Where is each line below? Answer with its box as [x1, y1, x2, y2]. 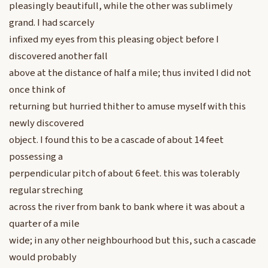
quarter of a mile [9, 217, 80, 232]
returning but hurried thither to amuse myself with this [9, 99, 246, 114]
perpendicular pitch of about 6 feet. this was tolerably [9, 166, 240, 181]
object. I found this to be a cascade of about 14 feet [9, 133, 224, 148]
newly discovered [9, 116, 84, 131]
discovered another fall [9, 49, 108, 64]
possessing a [9, 150, 63, 165]
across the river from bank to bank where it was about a [9, 200, 245, 215]
